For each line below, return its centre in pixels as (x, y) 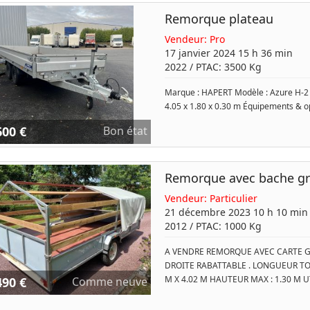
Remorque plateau (219, 19)
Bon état (125, 131)
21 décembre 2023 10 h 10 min (236, 212)
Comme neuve (109, 281)
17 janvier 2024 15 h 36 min (228, 53)
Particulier (233, 198)
